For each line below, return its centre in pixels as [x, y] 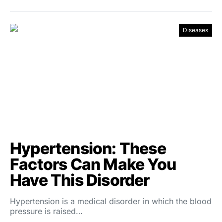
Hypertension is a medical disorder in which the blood [111, 201]
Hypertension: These [88, 148]
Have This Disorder [80, 180]
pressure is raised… [46, 211]
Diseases [195, 30]
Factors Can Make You [93, 164]
